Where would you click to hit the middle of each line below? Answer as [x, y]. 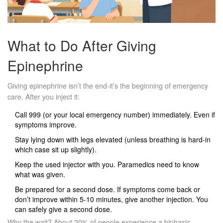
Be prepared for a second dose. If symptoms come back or [108, 189]
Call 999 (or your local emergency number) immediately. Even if [115, 115]
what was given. [40, 174]
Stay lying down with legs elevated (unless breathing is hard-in [113, 140]
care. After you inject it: [44, 97]
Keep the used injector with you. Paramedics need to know [107, 165]
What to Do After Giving [82, 46]
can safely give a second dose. [63, 209]
